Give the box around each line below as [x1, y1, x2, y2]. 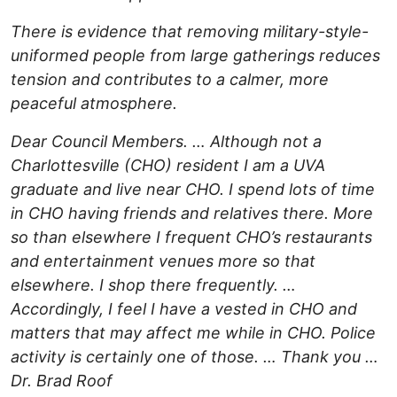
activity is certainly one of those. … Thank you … [11, 347, 378, 367]
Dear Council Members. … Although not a [11, 132, 322, 152]
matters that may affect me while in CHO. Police [11, 323, 376, 343]
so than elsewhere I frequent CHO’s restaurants [11, 228, 372, 247]
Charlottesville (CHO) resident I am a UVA [11, 156, 325, 175]
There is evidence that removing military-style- [11, 22, 369, 42]
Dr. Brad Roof [11, 371, 113, 391]
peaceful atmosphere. [11, 94, 177, 113]
